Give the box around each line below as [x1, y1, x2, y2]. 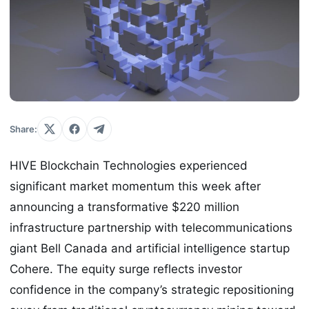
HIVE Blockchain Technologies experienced [10, 159, 248, 173]
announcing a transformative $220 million [10, 200, 239, 215]
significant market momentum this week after [10, 179, 261, 194]
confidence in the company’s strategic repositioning [10, 283, 294, 297]
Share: [10, 123, 37, 135]
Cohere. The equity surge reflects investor [10, 262, 242, 277]
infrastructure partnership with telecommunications [10, 221, 292, 235]
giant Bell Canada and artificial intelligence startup [10, 241, 290, 256]
